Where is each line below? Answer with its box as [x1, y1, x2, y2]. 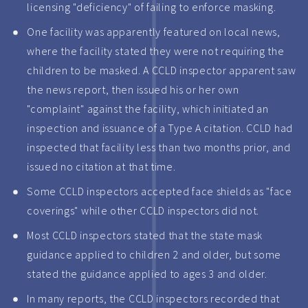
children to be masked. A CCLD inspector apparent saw [27, 63, 296, 77]
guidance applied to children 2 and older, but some [27, 247, 282, 261]
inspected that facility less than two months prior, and [27, 140, 291, 154]
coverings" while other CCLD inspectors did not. [27, 203, 260, 217]
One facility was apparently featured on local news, [27, 25, 280, 38]
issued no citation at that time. [27, 159, 176, 173]
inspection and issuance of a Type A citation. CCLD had [27, 121, 293, 135]
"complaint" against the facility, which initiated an [27, 102, 269, 115]
